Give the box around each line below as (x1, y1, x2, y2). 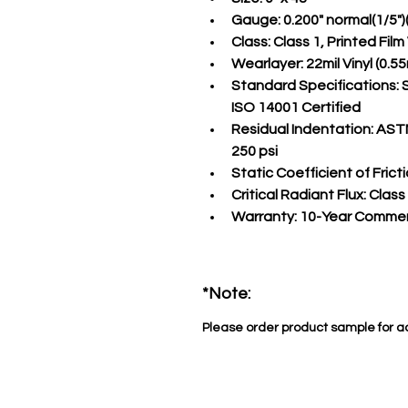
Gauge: (231, 13, 280, 27)
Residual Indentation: (231, 122, 373, 137)
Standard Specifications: (231, 78, 399, 93)
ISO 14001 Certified (231, 100, 361, 115)
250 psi (231, 144, 278, 158)
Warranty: (231, 209, 297, 224)
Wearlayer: (231, 56, 303, 71)
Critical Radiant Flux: (231, 188, 366, 202)
